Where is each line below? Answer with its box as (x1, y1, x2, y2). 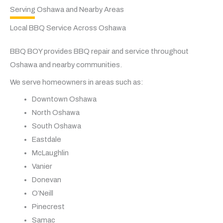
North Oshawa (31, 108, 80, 116)
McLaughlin (31, 148, 69, 157)
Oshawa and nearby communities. (10, 61, 122, 69)
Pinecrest (31, 202, 65, 211)
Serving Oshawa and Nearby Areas (10, 5, 124, 14)
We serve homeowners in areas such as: (10, 78, 143, 86)
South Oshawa (31, 121, 81, 130)
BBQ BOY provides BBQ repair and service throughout (10, 47, 189, 56)
